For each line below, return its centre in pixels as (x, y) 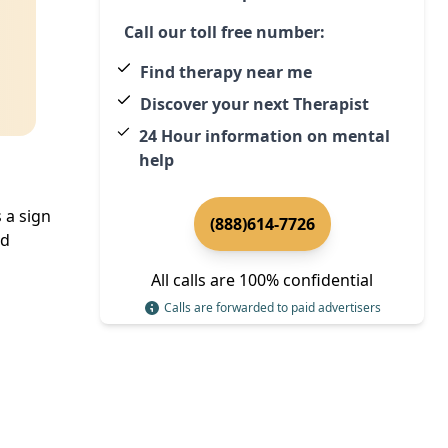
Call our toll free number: (224, 31)
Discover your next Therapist (254, 103)
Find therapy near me (226, 71)
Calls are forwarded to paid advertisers (272, 307)
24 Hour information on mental (264, 135)
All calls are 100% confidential (262, 279)
